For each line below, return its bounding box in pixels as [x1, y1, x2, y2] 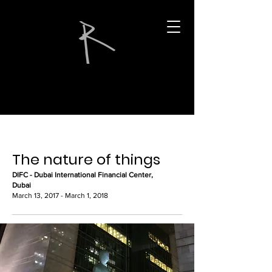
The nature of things [12, 149, 160, 169]
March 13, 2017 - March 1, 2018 [12, 191, 108, 200]
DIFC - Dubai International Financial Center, [12, 171, 153, 179]
